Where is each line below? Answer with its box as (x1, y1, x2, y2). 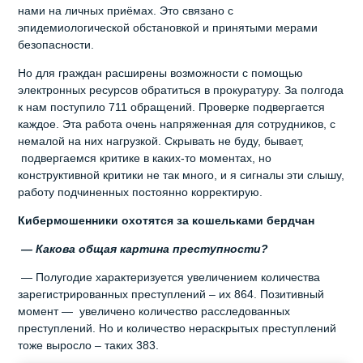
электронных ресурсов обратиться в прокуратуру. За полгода (18, 83, 344, 96)
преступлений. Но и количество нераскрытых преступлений (18, 321, 337, 335)
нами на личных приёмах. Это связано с (18, 3, 234, 17)
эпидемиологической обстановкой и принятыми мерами (18, 20, 318, 34)
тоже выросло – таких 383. (18, 338, 160, 352)
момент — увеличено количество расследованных (18, 304, 291, 318)
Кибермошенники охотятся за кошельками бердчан (18, 213, 315, 227)
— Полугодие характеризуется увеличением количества (18, 270, 321, 284)
